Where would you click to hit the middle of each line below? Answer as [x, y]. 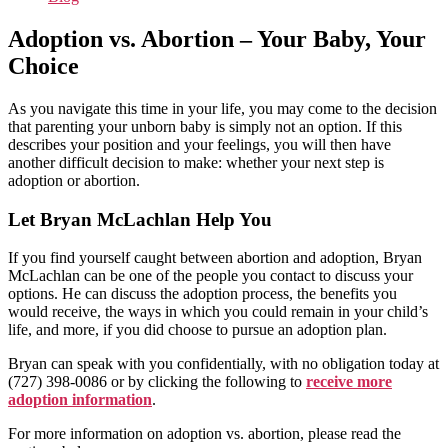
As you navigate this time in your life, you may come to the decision [222, 108]
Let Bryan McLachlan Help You [140, 219]
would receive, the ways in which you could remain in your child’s [218, 312]
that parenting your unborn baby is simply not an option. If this [205, 126]
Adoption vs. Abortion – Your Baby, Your [217, 38]
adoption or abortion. [74, 180]
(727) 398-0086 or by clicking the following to [157, 382]
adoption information [80, 400]
